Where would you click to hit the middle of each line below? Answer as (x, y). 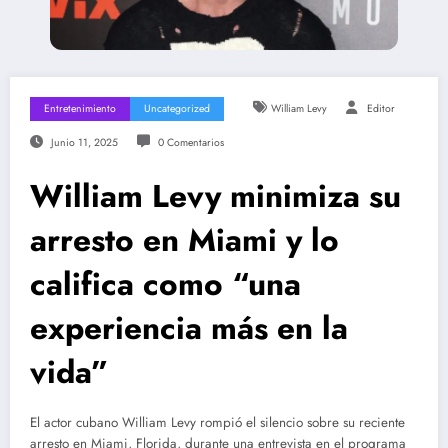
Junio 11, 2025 (84, 142)
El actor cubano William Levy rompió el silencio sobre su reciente (217, 422)
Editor (380, 108)
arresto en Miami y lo (184, 239)
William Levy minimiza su (215, 195)
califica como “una (165, 283)
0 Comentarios (190, 142)
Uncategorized (177, 108)
